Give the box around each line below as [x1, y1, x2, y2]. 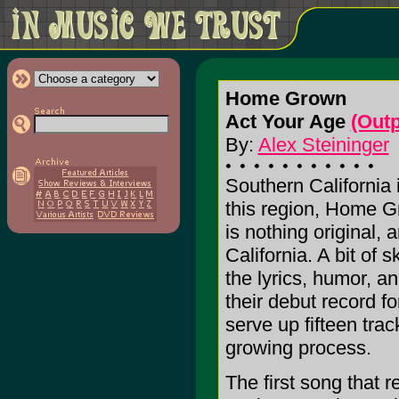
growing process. [224, 337, 371, 359]
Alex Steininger [257, 134, 389, 156]
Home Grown [224, 87, 346, 110]
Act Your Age [224, 110, 351, 133]
